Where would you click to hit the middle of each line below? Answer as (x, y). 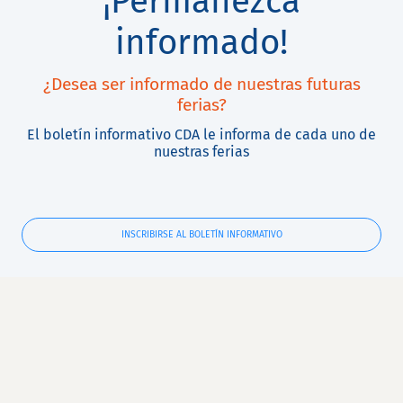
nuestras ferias (201, 152)
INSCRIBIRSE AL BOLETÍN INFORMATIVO (201, 234)
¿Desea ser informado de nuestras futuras (201, 84)
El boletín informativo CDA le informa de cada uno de (201, 134)
